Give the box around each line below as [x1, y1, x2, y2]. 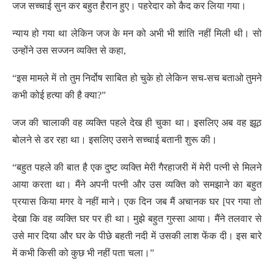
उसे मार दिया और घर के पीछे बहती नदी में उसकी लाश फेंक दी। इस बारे [12, 231, 262, 241]
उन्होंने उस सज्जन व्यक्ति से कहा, [12, 45, 126, 56]
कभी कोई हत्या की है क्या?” [12, 90, 106, 100]
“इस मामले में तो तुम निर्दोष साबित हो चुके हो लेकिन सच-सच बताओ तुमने [12, 73, 262, 83]
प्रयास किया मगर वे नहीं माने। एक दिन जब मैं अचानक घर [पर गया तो [12, 196, 262, 207]
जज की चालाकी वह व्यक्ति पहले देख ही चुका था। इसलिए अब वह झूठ [12, 117, 262, 128]
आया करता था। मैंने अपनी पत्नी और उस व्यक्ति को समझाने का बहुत [12, 179, 262, 190]
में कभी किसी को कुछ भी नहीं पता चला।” [12, 248, 154, 258]
